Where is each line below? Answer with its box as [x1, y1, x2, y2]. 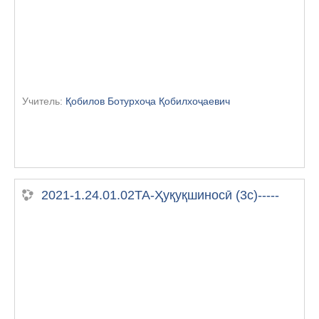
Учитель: [22, 95, 66, 107]
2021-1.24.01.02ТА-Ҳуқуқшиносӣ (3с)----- [41, 187, 279, 202]
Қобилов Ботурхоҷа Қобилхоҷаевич [66, 95, 230, 107]
